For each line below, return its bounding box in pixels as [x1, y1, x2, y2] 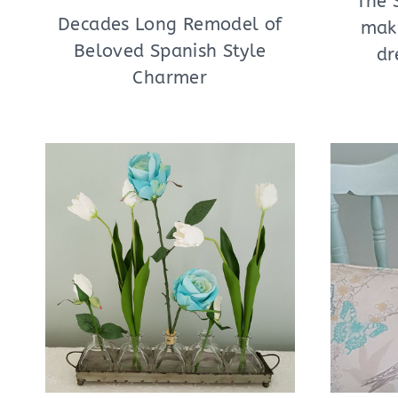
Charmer [132, 68, 208, 88]
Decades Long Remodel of [58, 14, 283, 35]
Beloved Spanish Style [73, 41, 267, 61]
